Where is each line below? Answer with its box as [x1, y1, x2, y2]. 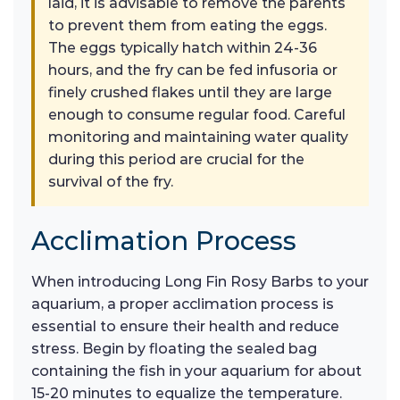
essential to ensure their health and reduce [31, 317, 339, 335]
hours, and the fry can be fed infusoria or [48, 61, 337, 79]
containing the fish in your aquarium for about [31, 362, 362, 379]
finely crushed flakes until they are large [48, 83, 332, 101]
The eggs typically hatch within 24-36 [48, 38, 317, 56]
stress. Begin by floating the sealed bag [31, 339, 317, 357]
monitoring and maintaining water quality [48, 128, 348, 146]
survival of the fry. [48, 172, 173, 190]
